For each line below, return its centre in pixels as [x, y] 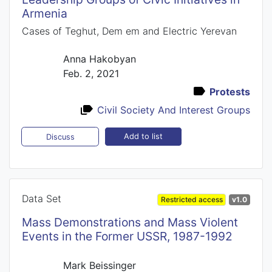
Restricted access [192, 199]
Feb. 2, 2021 [91, 73]
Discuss [60, 137]
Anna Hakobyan [99, 59]
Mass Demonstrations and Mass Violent [130, 222]
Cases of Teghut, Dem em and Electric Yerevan [129, 31]
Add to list [143, 137]
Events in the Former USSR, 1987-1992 [127, 236]
